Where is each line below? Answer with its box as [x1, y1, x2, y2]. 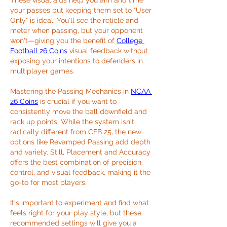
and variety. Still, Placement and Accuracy [10, 148, 150, 156]
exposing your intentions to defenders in [10, 57, 143, 65]
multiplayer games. [10, 67, 74, 75]
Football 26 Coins [10, 47, 67, 55]
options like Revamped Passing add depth [10, 138, 150, 146]
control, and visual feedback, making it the [10, 168, 150, 176]
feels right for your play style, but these [10, 209, 141, 217]
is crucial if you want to [38, 97, 117, 105]
